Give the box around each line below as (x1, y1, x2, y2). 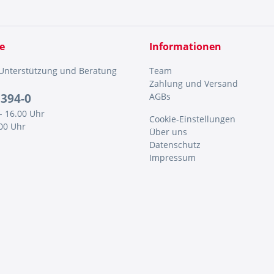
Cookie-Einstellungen (149, 113, 235, 125)
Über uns (149, 126, 187, 138)
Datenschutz (149, 139, 201, 150)
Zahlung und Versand (149, 78, 238, 89)
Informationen (149, 40, 221, 53)
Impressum (149, 152, 196, 163)
